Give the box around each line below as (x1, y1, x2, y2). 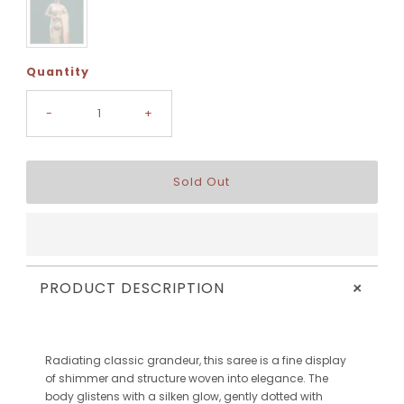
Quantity (25, 64, 89, 80)
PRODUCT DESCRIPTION (39, 278, 225, 299)
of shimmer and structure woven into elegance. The (44, 371, 328, 387)
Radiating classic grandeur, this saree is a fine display (44, 353, 346, 369)
